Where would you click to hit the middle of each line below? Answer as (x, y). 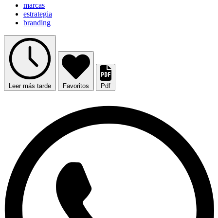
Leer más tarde (30, 86)
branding (37, 23)
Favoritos (76, 86)
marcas (34, 5)
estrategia (38, 14)
